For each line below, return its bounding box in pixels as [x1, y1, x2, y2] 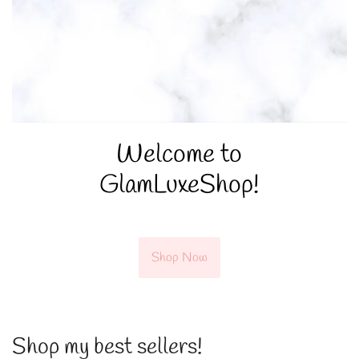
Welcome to [116, 138, 243, 173]
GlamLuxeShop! [99, 168, 260, 204]
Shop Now [151, 249, 208, 267]
